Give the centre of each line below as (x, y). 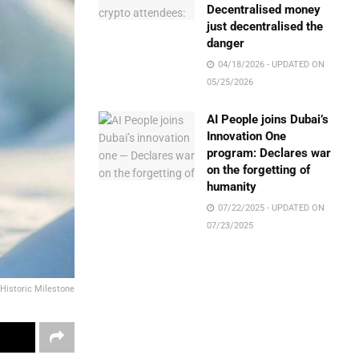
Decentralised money (264, 10)
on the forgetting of (259, 170)
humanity (232, 187)
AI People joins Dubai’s (268, 119)
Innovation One (247, 136)
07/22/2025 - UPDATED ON (270, 208)
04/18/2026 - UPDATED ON (270, 65)
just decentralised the (265, 26)
